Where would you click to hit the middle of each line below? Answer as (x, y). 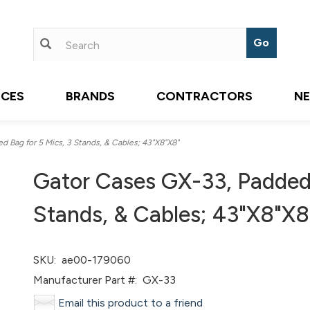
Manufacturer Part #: (85, 280)
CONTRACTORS (204, 96)
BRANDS (90, 96)
